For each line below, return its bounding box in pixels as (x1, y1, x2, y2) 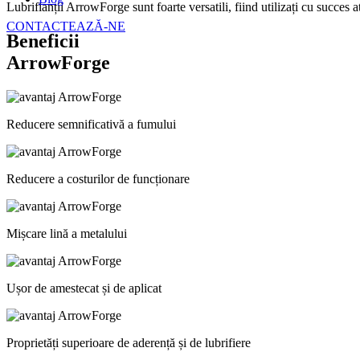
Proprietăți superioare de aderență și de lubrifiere (6, 335, 251, 350)
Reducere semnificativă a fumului (6, 117, 176, 131)
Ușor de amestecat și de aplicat (6, 280, 162, 295)
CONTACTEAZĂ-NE (6, 19, 125, 33)
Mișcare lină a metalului (6, 226, 127, 240)
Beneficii (6, 30, 80, 51)
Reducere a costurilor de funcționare (6, 171, 190, 186)
